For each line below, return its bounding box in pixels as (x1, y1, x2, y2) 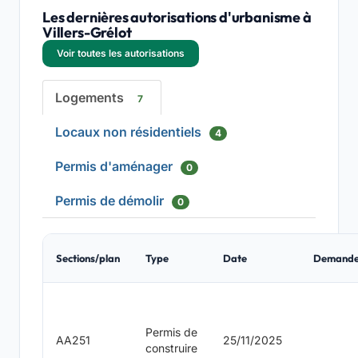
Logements (55, 89, 127, 105)
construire (145, 341, 197, 356)
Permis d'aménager (55, 158, 176, 174)
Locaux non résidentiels (55, 124, 205, 140)
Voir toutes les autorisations (57, 47, 185, 59)
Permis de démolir (55, 193, 167, 209)
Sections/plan (56, 252, 120, 265)
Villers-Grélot (42, 23, 132, 42)
